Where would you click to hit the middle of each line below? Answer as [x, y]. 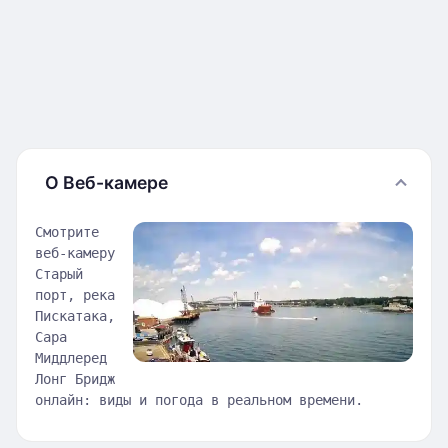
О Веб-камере [106, 182]
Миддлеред [71, 358]
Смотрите [67, 232]
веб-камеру [75, 253]
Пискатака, [75, 316]
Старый [59, 274]
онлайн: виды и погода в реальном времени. [199, 400]
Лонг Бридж [75, 379]
